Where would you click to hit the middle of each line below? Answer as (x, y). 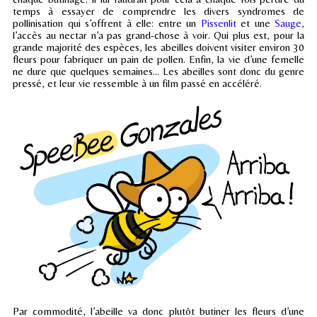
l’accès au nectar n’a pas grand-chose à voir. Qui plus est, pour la (158, 35)
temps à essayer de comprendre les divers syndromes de (158, 11)
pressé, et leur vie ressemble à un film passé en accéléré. (137, 83)
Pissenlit (218, 23)
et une (255, 23)
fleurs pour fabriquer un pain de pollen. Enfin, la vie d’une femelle (158, 59)
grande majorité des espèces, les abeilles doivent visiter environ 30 (158, 47)
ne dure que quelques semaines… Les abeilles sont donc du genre (158, 71)
